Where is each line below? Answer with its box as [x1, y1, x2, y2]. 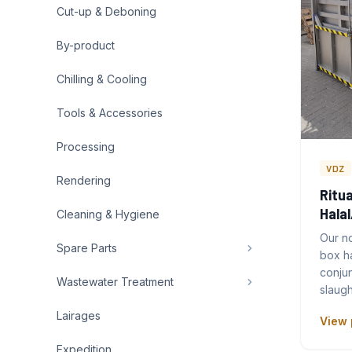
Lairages [57, 309, 101, 322]
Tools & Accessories [57, 106, 163, 119]
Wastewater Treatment [57, 275, 174, 288]
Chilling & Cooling [57, 72, 147, 86]
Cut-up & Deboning [57, 5, 156, 18]
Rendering [57, 174, 111, 187]
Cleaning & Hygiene [57, 207, 159, 221]
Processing [57, 140, 115, 153]
